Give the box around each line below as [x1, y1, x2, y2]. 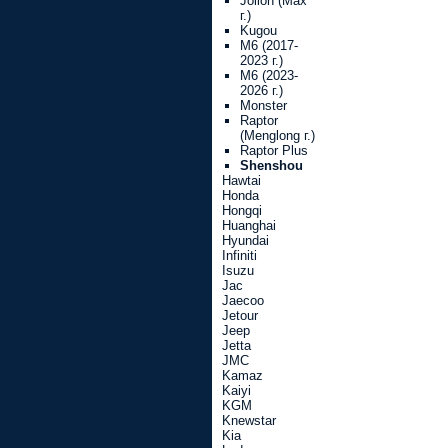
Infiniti [222, 248, 257, 263]
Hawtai [222, 173, 261, 188]
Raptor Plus [240, 143, 308, 158]
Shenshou [240, 158, 303, 173]
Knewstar [222, 413, 276, 428]
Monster [240, 98, 287, 113]
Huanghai [222, 218, 276, 233]
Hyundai [222, 233, 269, 248]
